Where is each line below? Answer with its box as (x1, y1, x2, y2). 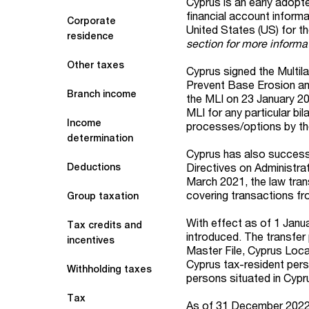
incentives (67, 235, 114, 246)
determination (67, 132, 133, 143)
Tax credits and (67, 219, 142, 230)
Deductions (67, 161, 121, 172)
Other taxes (67, 59, 124, 70)
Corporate (67, 15, 116, 26)
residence (67, 30, 114, 41)
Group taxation (67, 190, 139, 201)
